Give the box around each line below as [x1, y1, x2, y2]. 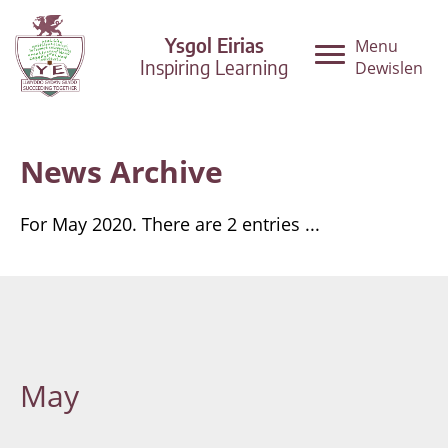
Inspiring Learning [140, 54, 288, 79]
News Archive [20, 151, 223, 192]
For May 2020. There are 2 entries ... [20, 212, 320, 236]
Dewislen [355, 57, 423, 79]
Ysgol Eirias [164, 32, 264, 57]
